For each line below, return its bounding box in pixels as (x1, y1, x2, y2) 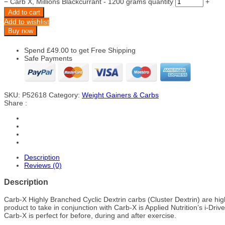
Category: (49, 91, 82, 99)
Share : (4, 99, 27, 107)
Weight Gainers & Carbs (82, 91, 159, 99)
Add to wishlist (4, 18, 49, 26)
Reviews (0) (24, 161, 62, 169)
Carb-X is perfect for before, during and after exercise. (4, 211, 176, 219)
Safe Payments (24, 54, 72, 62)
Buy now (8, 27, 33, 35)
